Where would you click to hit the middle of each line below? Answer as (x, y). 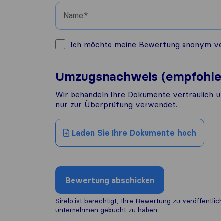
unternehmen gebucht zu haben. (107, 210)
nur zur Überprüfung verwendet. (116, 104)
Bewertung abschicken (110, 180)
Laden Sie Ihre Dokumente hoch (133, 133)
